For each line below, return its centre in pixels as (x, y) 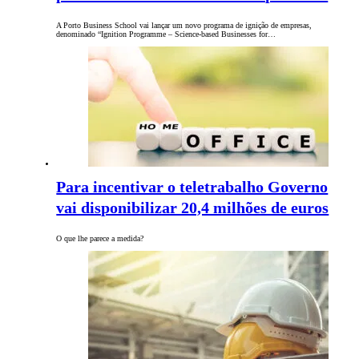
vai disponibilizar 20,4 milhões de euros (193, 208)
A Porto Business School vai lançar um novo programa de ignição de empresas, (184, 26)
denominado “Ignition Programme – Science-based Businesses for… (166, 34)
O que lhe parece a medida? (100, 239)
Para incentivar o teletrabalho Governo (192, 187)
